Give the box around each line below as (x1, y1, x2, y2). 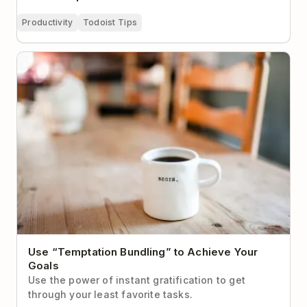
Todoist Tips (82, 17, 138, 28)
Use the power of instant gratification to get (28, 273, 245, 286)
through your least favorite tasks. (28, 288, 193, 300)
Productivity (22, 17, 73, 28)
